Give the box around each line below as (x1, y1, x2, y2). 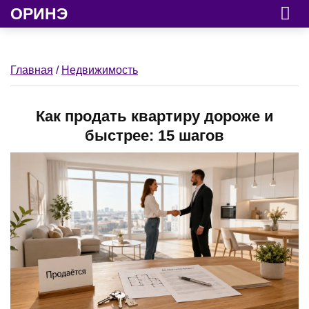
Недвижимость (61, 64, 138, 76)
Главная (10, 64, 53, 76)
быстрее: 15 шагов (85, 127, 224, 144)
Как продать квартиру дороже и (35, 108, 274, 125)
